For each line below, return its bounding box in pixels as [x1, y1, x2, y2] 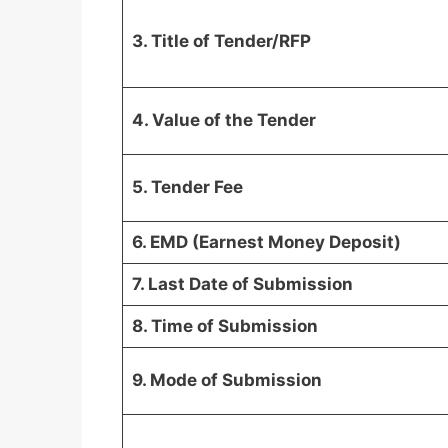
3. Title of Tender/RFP [131, 30, 311, 51]
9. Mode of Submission [131, 369, 322, 390]
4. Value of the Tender [131, 109, 316, 130]
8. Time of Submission [131, 315, 318, 336]
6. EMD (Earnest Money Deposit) [131, 231, 401, 252]
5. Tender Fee [131, 176, 243, 197]
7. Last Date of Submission [131, 273, 353, 294]
